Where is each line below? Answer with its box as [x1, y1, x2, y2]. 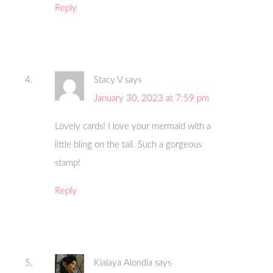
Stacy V [94, 75, 123, 85]
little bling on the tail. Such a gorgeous [55, 140, 202, 149]
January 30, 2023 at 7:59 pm [94, 93, 210, 103]
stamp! [55, 158, 81, 168]
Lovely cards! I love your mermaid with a [55, 121, 211, 131]
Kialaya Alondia [94, 258, 153, 268]
